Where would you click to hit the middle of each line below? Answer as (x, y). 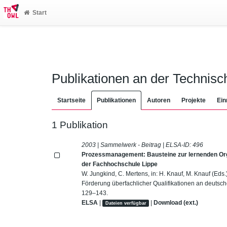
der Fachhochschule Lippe (120, 164)
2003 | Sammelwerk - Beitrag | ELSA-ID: (137, 145)
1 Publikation (80, 125)
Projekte (194, 100)
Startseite (71, 100)
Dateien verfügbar (126, 203)
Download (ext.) (176, 202)
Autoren (159, 100)
